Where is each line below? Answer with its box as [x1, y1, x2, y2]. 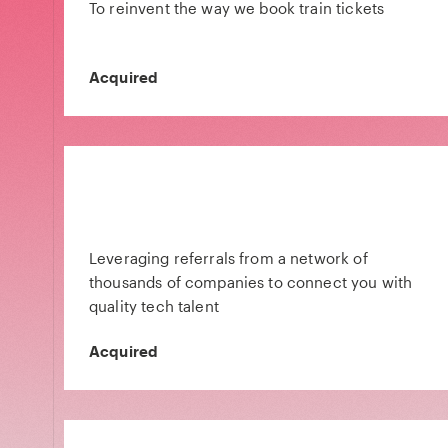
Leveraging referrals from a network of [89, 249, 368, 267]
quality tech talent [89, 297, 219, 315]
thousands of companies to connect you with [89, 273, 413, 291]
